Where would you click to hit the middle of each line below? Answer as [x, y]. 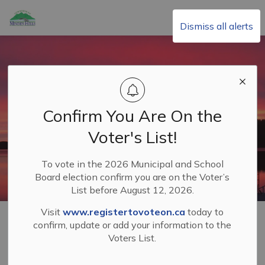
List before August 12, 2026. [132, 190]
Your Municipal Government [80, 213]
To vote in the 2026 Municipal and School [132, 164]
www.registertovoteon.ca [124, 212]
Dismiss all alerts [216, 26]
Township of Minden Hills [92, 15]
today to [205, 212]
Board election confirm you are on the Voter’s [132, 177]
